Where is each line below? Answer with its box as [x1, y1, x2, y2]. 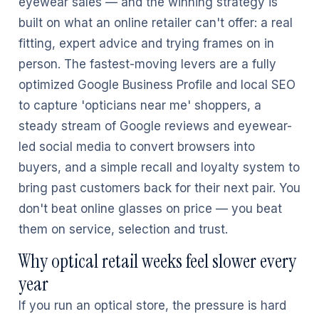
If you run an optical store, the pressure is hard [19, 298, 286, 313]
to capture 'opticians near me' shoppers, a [19, 98, 261, 113]
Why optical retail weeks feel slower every [19, 249, 296, 273]
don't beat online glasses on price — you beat [19, 202, 282, 216]
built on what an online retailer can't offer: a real [19, 16, 293, 30]
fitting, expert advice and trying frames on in [19, 36, 274, 51]
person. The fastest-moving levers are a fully [19, 57, 276, 71]
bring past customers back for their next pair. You [19, 181, 300, 195]
